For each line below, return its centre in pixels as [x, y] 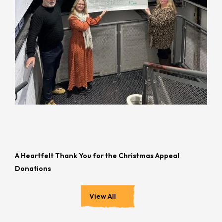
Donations [33, 168]
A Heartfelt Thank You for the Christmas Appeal [97, 155]
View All [103, 196]
